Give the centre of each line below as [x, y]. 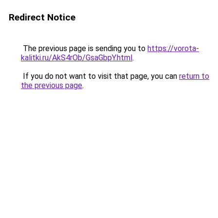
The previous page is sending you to [84, 48]
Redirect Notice [42, 17]
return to [194, 76]
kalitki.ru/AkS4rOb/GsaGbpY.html [77, 58]
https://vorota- [173, 48]
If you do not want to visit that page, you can [100, 76]
